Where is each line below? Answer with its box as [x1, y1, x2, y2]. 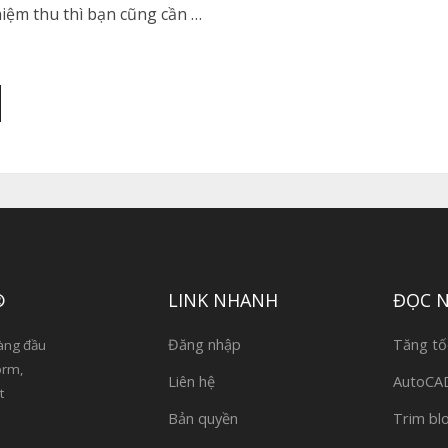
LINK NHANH [167, 288, 278, 312]
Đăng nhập [167, 334, 241, 354]
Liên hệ [167, 371, 215, 391]
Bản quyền [167, 408, 238, 428]
